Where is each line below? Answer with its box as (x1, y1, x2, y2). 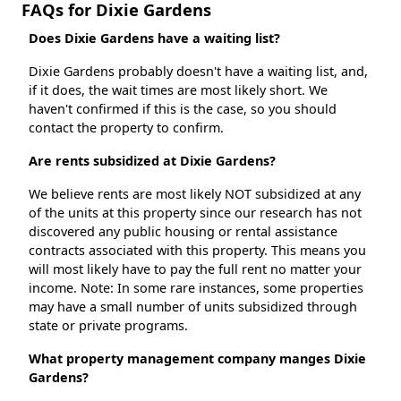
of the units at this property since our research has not (29, 204, 362, 222)
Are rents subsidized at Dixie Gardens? (29, 152, 276, 170)
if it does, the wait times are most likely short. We (29, 81, 328, 99)
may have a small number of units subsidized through (29, 298, 357, 316)
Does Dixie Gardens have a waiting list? (29, 30, 280, 47)
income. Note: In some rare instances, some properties (29, 279, 363, 297)
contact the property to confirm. (29, 119, 224, 137)
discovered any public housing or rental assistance (29, 223, 337, 241)
